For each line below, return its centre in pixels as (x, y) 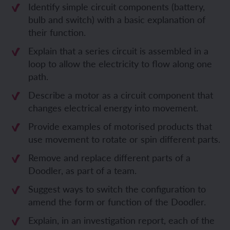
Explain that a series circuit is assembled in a (118, 51)
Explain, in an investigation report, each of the (121, 220)
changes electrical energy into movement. (113, 108)
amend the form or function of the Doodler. (117, 202)
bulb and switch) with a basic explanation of (117, 19)
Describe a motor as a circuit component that (121, 95)
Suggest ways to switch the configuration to (117, 189)
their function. (57, 32)
